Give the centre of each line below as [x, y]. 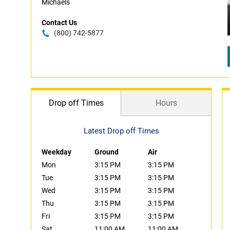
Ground [107, 152]
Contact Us [59, 23]
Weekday [56, 152]
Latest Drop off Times [121, 131]
